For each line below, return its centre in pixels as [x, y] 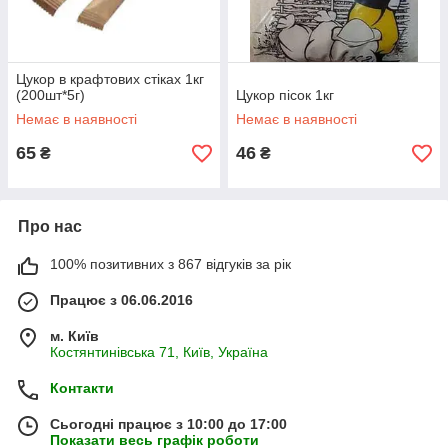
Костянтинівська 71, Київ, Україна [159, 352]
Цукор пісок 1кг [285, 95]
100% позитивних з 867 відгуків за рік [170, 264]
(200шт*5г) [50, 95]
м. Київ [74, 336]
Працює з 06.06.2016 [121, 300]
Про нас [50, 227]
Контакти [82, 388]
